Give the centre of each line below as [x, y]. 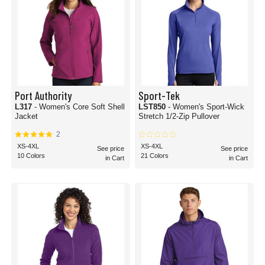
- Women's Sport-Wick [206, 107]
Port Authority [43, 95]
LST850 [153, 107]
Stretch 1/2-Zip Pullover [179, 116]
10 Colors [31, 156]
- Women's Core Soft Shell [80, 107]
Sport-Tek [159, 95]
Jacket [26, 116]
